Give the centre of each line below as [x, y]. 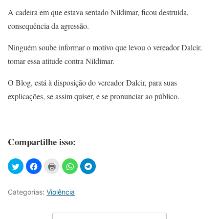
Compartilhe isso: [42, 141]
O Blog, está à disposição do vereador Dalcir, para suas [92, 82]
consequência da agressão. [48, 25]
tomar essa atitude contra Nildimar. [61, 61]
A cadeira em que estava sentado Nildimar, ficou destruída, [98, 12]
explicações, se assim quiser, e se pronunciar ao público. [94, 96]
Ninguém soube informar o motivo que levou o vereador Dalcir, [105, 47]
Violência [61, 192]
